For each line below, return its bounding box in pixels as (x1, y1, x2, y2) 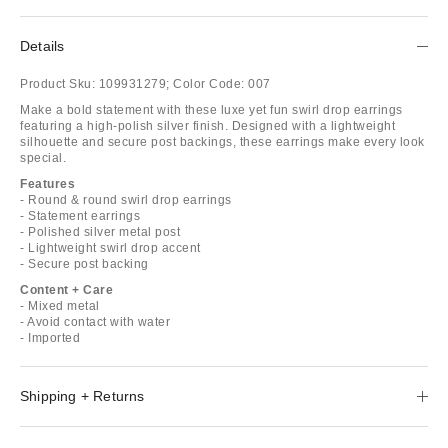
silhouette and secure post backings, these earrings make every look (20, 134, 425, 149)
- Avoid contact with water (20, 314, 170, 329)
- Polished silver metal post (20, 224, 180, 239)
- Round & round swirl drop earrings (20, 192, 232, 207)
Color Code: (173, 76, 245, 91)
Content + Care (20, 282, 113, 297)
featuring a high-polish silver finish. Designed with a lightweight (20, 118, 395, 133)
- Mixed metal (20, 298, 100, 313)
